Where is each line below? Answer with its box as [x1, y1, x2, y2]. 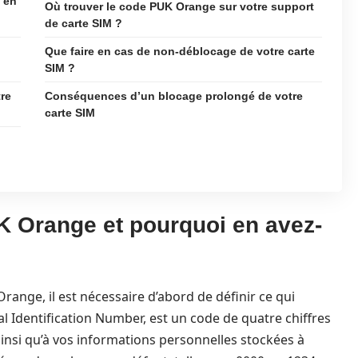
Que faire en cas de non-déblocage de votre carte [45, 45, 315, 58]
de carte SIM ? [45, 17, 122, 30]
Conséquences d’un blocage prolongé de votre [45, 89, 303, 102]
